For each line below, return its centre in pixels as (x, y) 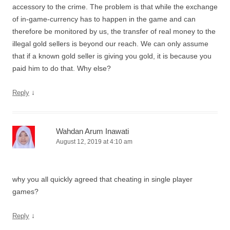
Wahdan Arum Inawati (92, 131)
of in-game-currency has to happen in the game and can (104, 19)
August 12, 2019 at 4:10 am (94, 142)
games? (25, 191)
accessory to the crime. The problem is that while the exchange (115, 7)
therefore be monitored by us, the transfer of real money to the (114, 31)
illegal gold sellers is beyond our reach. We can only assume (110, 44)
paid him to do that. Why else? (62, 68)
